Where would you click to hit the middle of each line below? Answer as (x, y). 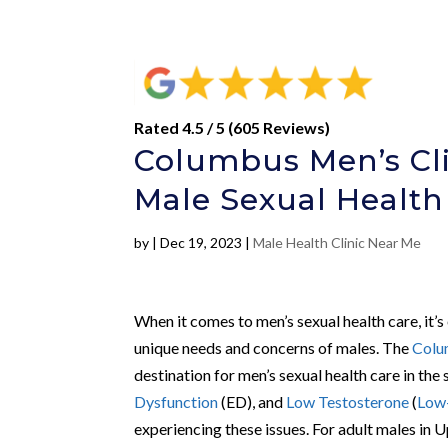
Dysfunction (176, 401)
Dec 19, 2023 (201, 242)
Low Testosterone (348, 401)
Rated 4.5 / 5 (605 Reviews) (232, 127)
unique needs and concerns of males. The (273, 347)
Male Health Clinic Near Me (337, 242)
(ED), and (252, 401)
